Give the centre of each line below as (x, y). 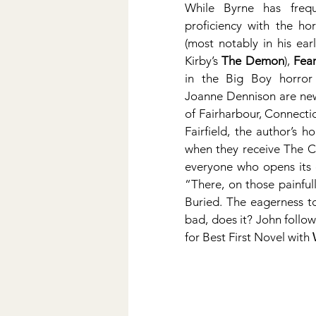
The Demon (253, 61)
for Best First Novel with (249, 237)
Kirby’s (203, 61)
